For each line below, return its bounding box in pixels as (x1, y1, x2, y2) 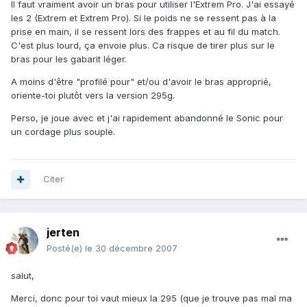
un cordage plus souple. (11, 126, 115, 138)
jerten (47, 225, 79, 240)
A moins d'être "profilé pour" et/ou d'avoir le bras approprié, (11, 76, 271, 88)
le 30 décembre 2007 (85, 243, 177, 254)
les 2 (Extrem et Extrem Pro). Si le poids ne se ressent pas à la (11, 12, 276, 24)
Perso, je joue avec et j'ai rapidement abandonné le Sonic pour (11, 112, 283, 124)
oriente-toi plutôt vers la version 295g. (11, 90, 175, 101)
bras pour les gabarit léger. (11, 53, 127, 65)
